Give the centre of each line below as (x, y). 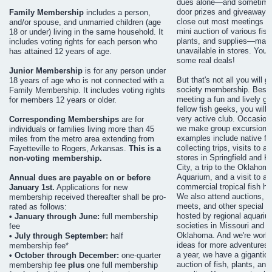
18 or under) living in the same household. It (86, 32)
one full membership (121, 265)
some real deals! (206, 61)
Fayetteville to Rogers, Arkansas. (69, 149)
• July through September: (59, 236)
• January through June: (54, 217)
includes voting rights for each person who (83, 42)
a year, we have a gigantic (223, 255)
